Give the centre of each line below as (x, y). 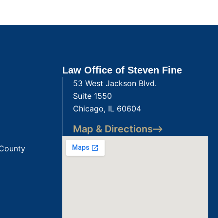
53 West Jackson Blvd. (115, 83)
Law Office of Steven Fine (122, 70)
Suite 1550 (93, 96)
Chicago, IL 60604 (107, 108)
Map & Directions (113, 129)
